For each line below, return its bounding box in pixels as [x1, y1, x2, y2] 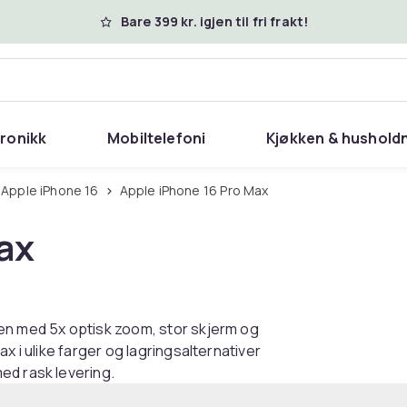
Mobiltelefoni [106, 128, 206, 148]
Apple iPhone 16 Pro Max [127, 182, 269, 199]
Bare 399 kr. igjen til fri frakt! [120, 13, 309, 30]
